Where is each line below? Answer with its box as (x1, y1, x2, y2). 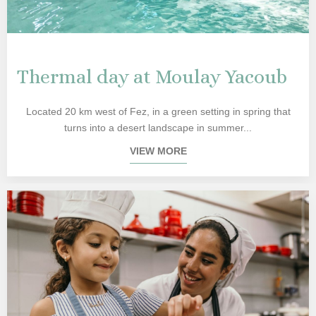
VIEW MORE (129, 145, 187, 157)
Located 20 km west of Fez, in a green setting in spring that (25, 106, 291, 117)
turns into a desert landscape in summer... (64, 122, 252, 133)
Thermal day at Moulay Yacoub (17, 66, 287, 88)
